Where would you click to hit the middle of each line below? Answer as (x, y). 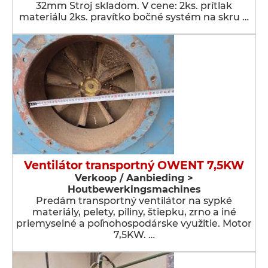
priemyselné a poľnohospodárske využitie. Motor (134, 223)
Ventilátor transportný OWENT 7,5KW (134, 165)
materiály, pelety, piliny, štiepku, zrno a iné (134, 212)
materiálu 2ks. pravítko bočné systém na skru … (134, 17)
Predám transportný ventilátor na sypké (134, 201)
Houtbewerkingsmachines (134, 189)
